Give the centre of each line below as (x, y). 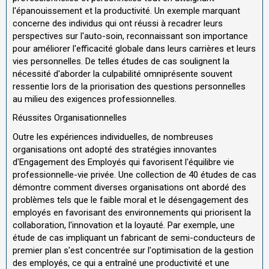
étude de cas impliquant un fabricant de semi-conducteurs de (134, 237)
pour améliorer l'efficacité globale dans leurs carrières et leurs (134, 48)
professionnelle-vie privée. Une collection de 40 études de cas (134, 174)
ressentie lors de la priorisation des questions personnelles (129, 86)
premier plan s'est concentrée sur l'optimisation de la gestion (133, 250)
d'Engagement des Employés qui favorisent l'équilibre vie (123, 162)
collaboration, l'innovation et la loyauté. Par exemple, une (124, 225)
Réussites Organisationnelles (70, 118)
